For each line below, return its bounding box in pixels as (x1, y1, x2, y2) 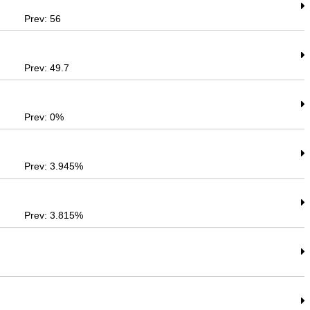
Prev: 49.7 (24, 62, 70, 73)
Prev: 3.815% (24, 210, 84, 221)
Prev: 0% (24, 111, 64, 122)
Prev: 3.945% (24, 161, 84, 172)
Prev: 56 (24, 13, 62, 24)
